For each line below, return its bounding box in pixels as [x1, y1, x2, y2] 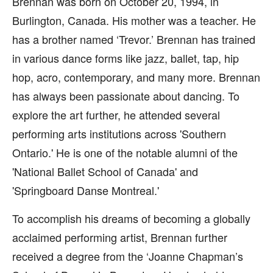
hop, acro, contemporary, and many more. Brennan [12, 69, 260, 85]
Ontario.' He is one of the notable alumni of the [12, 144, 238, 160]
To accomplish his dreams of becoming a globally [12, 210, 250, 226]
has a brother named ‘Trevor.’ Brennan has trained [12, 31, 255, 47]
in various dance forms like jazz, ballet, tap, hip [12, 50, 239, 66]
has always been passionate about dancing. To [12, 88, 239, 104]
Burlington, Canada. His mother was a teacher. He [12, 12, 256, 28]
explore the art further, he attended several [12, 107, 220, 122]
